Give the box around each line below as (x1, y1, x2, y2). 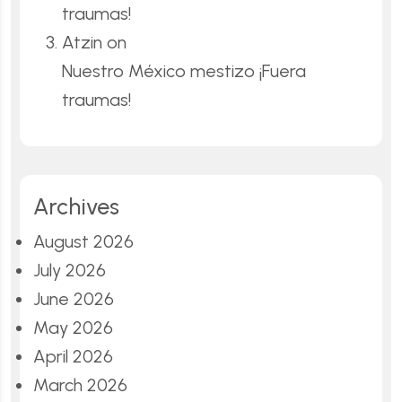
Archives (33, 192, 119, 220)
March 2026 (33, 373, 127, 396)
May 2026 (33, 316, 113, 338)
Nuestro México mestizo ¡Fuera (62, 59, 306, 82)
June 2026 (33, 287, 114, 310)
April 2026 (33, 345, 113, 367)
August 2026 (33, 230, 134, 252)
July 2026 (33, 258, 106, 281)
